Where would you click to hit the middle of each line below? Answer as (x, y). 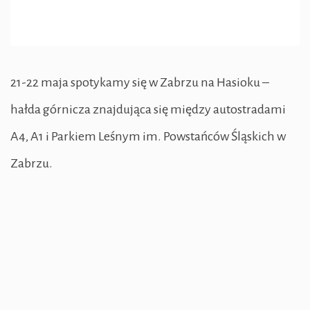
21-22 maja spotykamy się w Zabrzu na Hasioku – (140, 83)
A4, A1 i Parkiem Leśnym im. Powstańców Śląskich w (148, 137)
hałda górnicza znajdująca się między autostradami (148, 110)
